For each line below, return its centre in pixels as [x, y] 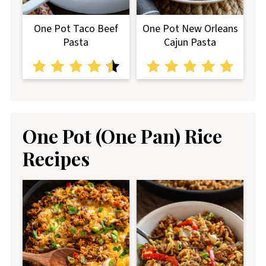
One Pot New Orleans [190, 29]
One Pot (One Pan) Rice [122, 136]
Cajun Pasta [190, 43]
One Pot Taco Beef [76, 29]
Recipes [56, 159]
